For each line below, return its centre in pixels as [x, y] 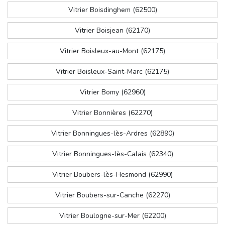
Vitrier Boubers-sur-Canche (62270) [113, 195]
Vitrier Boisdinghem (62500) [113, 10]
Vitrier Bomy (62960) [113, 92]
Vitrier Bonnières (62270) [113, 113]
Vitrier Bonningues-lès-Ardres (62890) [113, 134]
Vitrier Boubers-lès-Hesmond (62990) [113, 175]
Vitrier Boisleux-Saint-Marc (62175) [113, 72]
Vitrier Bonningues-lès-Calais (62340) [113, 154]
